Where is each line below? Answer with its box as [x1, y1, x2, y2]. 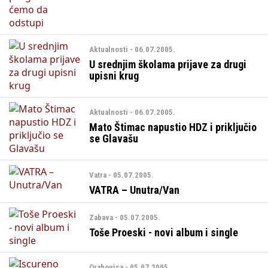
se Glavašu [89, 132, 139, 145]
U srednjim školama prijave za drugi [89, 57, 247, 71]
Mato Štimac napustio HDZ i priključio [89, 120, 257, 133]
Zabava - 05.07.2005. [89, 212, 161, 222]
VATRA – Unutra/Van [89, 183, 180, 196]
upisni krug [89, 69, 139, 82]
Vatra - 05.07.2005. [89, 170, 154, 179]
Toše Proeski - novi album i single [89, 226, 239, 239]
